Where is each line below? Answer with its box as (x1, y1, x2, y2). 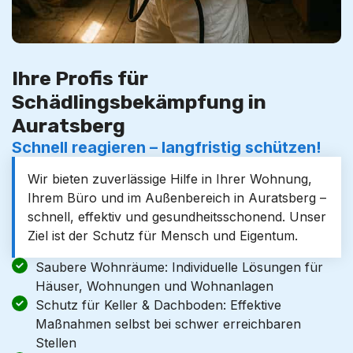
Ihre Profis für (12, 67, 148, 90)
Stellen (35, 335, 76, 351)
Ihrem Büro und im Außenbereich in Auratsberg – (28, 190, 326, 206)
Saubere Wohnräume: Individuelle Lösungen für (35, 259, 323, 275)
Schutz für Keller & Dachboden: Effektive (35, 297, 281, 313)
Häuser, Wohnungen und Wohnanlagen (35, 278, 273, 294)
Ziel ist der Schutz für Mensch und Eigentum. (28, 228, 298, 243)
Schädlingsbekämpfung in (12, 91, 266, 113)
